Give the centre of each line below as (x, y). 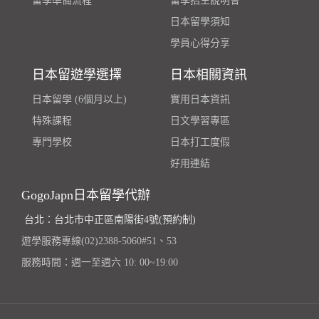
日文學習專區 (200, 121)
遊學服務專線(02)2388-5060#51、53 (99, 241)
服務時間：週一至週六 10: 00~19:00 (100, 263)
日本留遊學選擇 (77, 75)
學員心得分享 (200, 43)
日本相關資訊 (209, 75)
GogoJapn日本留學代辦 (86, 195)
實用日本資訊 (200, 100)
